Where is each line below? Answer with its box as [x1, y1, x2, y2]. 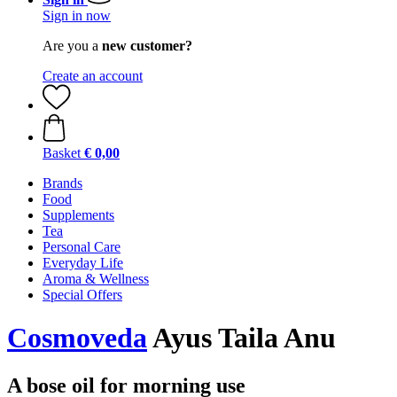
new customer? [102, 38, 192, 53]
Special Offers [43, 287, 122, 302]
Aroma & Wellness [43, 271, 149, 286]
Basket [43, 145, 81, 160]
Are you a [43, 38, 102, 53]
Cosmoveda [7, 322, 147, 354]
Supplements [43, 207, 114, 222]
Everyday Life [43, 255, 123, 270]
